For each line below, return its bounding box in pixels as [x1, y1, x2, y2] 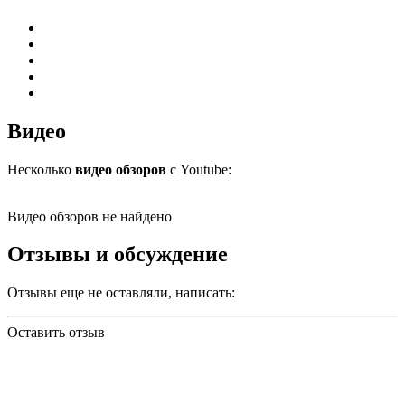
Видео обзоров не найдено [7, 208, 172, 224]
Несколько [7, 161, 75, 177]
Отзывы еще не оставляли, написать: [7, 285, 235, 301]
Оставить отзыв [7, 325, 105, 341]
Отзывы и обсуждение [7, 242, 228, 267]
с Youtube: [166, 161, 231, 177]
